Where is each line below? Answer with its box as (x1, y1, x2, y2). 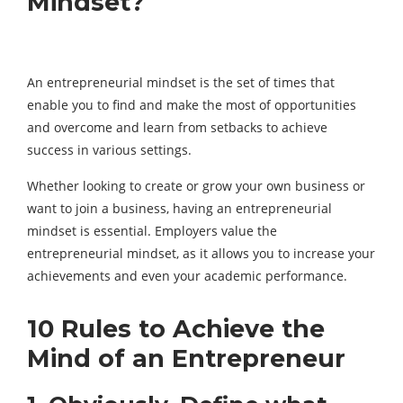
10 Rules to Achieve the (27, 314, 325, 344)
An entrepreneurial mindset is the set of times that (27, 74, 335, 91)
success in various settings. (27, 141, 192, 158)
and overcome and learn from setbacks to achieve (27, 119, 327, 136)
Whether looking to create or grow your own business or (27, 177, 365, 194)
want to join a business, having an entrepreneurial (27, 200, 332, 217)
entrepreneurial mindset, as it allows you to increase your (27, 245, 375, 262)
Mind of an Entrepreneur (27, 344, 345, 373)
